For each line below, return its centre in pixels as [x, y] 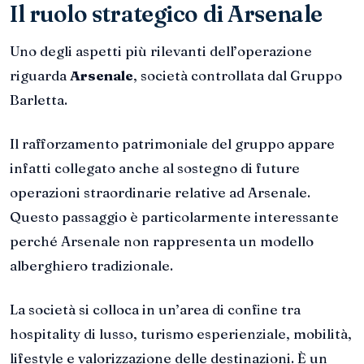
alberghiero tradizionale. [91, 266]
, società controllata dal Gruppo [238, 76]
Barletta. [39, 100]
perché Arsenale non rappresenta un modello [162, 241]
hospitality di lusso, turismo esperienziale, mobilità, [181, 334]
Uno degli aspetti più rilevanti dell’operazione [161, 51]
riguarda [40, 76]
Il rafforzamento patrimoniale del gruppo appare [172, 144]
